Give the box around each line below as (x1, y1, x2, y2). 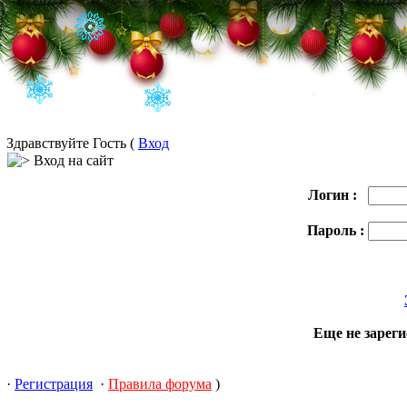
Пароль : (307, 223, 368, 238)
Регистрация (15, 376, 93, 392)
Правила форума (108, 376, 212, 392)
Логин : (307, 187, 361, 203)
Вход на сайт (30, 153, 114, 168)
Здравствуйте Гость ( (6, 135, 138, 151)
